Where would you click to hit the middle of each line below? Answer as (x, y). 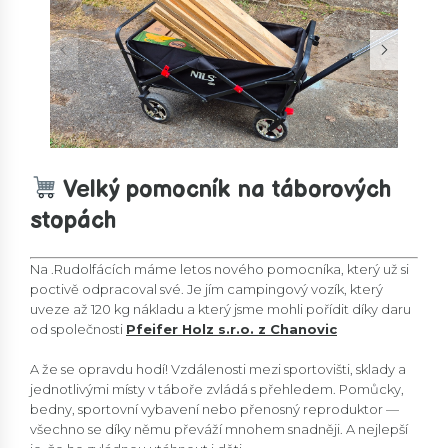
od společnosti (78, 329)
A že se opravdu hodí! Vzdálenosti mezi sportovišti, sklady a (218, 369)
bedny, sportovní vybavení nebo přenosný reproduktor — (214, 409)
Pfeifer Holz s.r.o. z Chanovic (231, 329)
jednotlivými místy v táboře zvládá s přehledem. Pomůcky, (217, 389)
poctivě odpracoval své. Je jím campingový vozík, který (206, 289)
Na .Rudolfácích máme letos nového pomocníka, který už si (219, 269)
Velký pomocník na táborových (224, 189)
